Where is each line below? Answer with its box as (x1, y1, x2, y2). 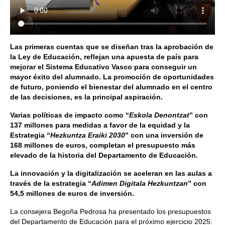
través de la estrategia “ (10, 179, 91, 187)
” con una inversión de (125, 131, 203, 139)
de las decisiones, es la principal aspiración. (10, 93, 163, 101)
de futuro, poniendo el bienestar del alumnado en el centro (10, 83, 212, 91)
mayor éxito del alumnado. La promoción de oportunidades (10, 73, 214, 81)
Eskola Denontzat (129, 111, 189, 119)
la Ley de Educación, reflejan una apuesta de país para (10, 53, 198, 61)
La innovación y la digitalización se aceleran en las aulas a (10, 169, 212, 177)
